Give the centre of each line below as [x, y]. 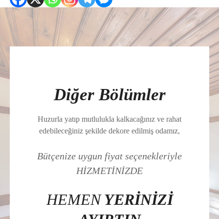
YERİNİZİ [138, 200]
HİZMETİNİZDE [109, 171]
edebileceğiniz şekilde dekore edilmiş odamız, [109, 131]
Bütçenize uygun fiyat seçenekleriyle [109, 156]
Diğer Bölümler [109, 94]
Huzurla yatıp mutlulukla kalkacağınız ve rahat [109, 119]
